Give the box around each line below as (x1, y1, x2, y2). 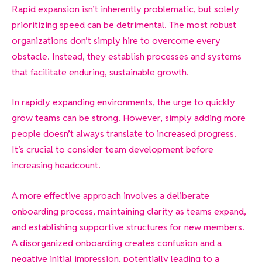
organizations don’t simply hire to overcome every (12, 34, 220, 47)
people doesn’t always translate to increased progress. (12, 127, 236, 140)
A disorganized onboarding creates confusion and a (12, 236, 222, 249)
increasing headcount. (12, 159, 101, 172)
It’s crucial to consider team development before (12, 143, 213, 156)
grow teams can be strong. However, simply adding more (12, 112, 246, 125)
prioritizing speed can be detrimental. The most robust (12, 18, 236, 31)
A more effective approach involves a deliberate (12, 189, 209, 202)
